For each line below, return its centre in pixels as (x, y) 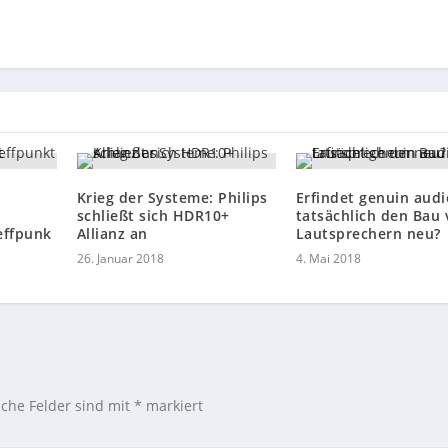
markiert (173, 406)
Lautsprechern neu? (368, 234)
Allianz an (112, 234)
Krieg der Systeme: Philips (172, 198)
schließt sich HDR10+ (153, 216)
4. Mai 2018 (328, 259)
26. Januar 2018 (120, 259)
